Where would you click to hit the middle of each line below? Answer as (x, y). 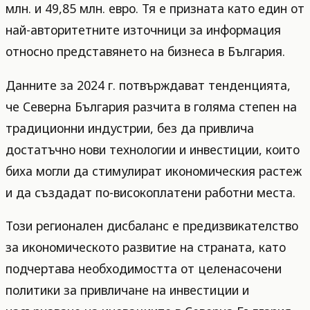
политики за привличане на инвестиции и (127, 290)
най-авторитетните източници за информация (143, 30)
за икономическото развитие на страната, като (146, 247)
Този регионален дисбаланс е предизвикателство (152, 226)
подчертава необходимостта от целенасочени (144, 269)
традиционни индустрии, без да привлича (130, 128)
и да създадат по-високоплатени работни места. (151, 192)
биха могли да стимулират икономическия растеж (154, 171)
